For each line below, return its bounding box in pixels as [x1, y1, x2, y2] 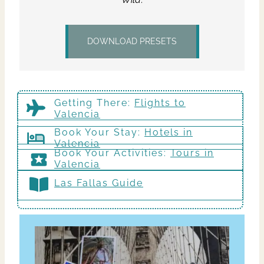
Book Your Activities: [54, 147, 170, 159]
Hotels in [144, 126, 193, 138]
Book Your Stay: [54, 126, 144, 138]
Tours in [170, 147, 214, 159]
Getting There [54, 97, 128, 108]
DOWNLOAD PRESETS [87, 36, 177, 46]
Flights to [134, 97, 186, 108]
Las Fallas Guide [54, 177, 143, 189]
